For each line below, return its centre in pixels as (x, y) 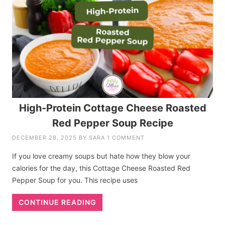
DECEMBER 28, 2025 (45, 138)
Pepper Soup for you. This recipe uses (75, 180)
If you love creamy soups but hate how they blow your (101, 156)
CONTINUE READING (57, 202)
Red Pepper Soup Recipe (113, 123)
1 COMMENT (126, 138)
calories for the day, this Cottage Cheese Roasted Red (101, 168)
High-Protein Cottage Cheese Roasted (113, 108)
